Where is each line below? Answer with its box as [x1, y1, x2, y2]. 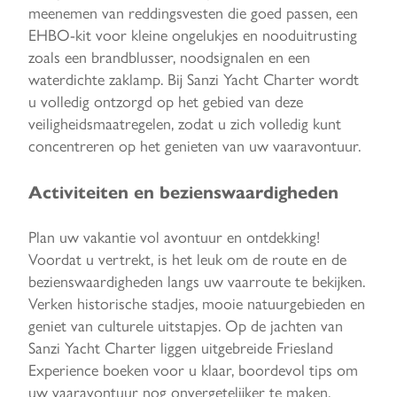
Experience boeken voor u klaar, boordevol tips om [28, 357, 358, 380]
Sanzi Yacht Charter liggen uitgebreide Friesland [28, 335, 333, 358]
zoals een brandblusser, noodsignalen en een [28, 45, 310, 68]
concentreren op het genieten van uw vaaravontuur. [28, 134, 361, 157]
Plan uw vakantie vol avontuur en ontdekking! [28, 224, 320, 247]
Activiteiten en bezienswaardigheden [28, 182, 339, 205]
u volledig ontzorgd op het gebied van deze [28, 90, 303, 113]
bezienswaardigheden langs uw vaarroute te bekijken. [28, 269, 365, 292]
